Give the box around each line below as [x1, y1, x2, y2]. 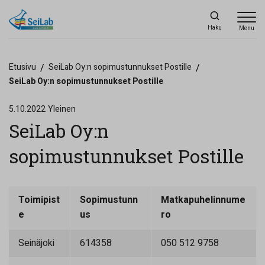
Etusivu [9, 61, 36, 73]
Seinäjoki [18, 236, 54, 250]
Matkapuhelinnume [161, 193, 245, 207]
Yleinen [48, 103, 76, 115]
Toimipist [18, 193, 60, 207]
